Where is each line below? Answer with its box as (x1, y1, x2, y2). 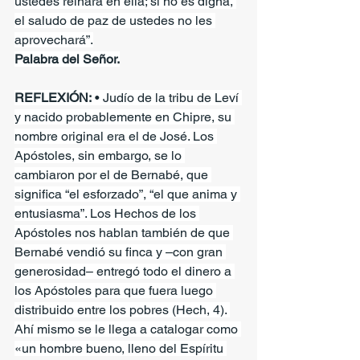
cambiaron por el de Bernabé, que (14, 166, 211, 182)
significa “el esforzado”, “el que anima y (14, 186, 240, 202)
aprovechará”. (14, 31, 93, 47)
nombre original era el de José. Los (14, 128, 217, 144)
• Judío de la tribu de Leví (92, 89, 242, 105)
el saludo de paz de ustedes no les (14, 12, 215, 28)
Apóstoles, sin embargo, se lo (14, 147, 185, 163)
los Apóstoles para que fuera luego (14, 282, 216, 298)
